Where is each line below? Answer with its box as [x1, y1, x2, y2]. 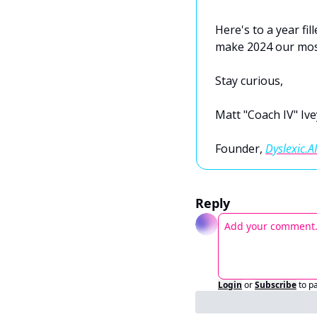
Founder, [215, 141, 265, 156]
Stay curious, [215, 73, 286, 88]
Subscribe [255, 279, 296, 291]
